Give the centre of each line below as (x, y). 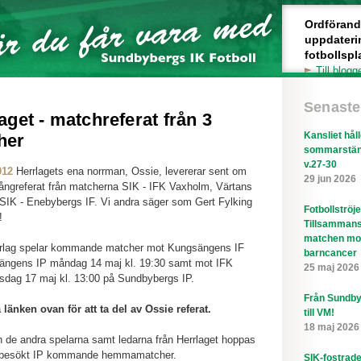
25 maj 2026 (332, 268)
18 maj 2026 (332, 327)
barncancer (330, 253)
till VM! (319, 313)
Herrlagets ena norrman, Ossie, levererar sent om (131, 171)
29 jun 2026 (330, 179)
